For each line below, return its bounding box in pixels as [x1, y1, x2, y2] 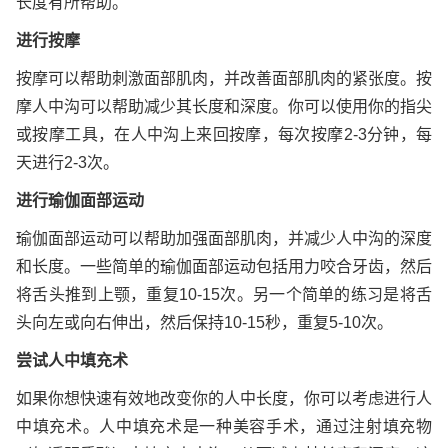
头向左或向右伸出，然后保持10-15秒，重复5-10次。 [16, 314, 393, 331]
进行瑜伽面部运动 [16, 192, 144, 209]
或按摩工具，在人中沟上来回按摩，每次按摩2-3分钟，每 [16, 126, 432, 143]
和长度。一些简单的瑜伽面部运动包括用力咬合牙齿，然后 [16, 258, 432, 275]
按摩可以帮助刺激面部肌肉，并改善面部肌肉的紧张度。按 [16, 70, 432, 87]
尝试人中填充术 [16, 352, 128, 369]
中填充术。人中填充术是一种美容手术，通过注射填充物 [16, 418, 432, 435]
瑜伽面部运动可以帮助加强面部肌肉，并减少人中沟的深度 [16, 230, 432, 247]
